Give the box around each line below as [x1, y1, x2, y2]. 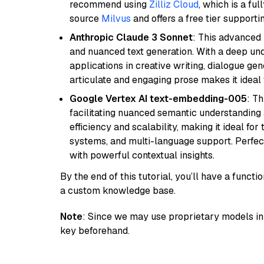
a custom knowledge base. [60, 184, 176, 197]
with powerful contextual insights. [70, 149, 214, 161]
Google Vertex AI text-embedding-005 [70, 93, 247, 105]
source [70, 12, 101, 25]
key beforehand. [60, 225, 130, 237]
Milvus [101, 12, 131, 25]
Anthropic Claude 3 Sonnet [70, 31, 193, 44]
